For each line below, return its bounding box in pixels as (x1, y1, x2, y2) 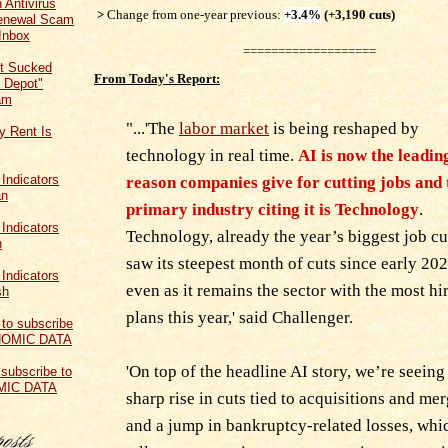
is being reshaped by (269, 118, 419, 138)
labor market (179, 118, 269, 138)
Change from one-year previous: (104, 7, 284, 23)
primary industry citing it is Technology (126, 199, 419, 219)
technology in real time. (126, 145, 298, 165)
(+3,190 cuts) (321, 7, 395, 23)
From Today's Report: (94, 71, 220, 87)
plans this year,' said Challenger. (126, 307, 353, 327)
